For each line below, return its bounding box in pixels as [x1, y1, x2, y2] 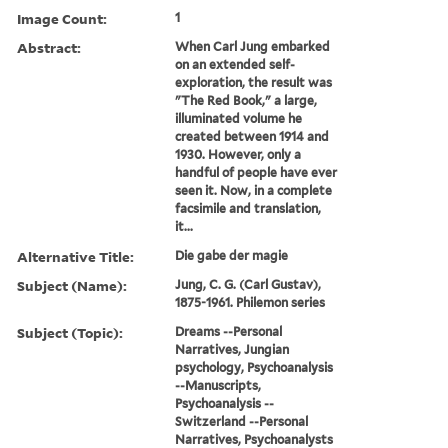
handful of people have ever [175, 164, 338, 180]
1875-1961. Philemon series [175, 294, 326, 310]
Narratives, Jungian [175, 341, 290, 357]
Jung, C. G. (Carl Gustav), [175, 276, 322, 292]
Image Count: [17, 8, 107, 28]
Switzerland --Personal [175, 413, 309, 429]
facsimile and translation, [175, 200, 322, 216]
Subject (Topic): [17, 322, 123, 342]
